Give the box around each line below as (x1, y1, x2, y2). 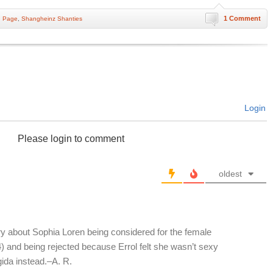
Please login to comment (18, 133, 124, 144)
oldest (218, 169, 242, 179)
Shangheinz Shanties (21, 15, 82, 22)
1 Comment (224, 15, 261, 22)
